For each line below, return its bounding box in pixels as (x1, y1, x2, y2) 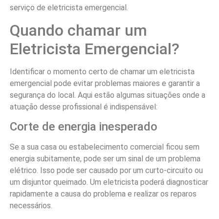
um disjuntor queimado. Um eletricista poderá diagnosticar (10, 177, 208, 187)
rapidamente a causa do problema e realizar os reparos (10, 189, 197, 198)
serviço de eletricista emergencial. (10, 3, 128, 13)
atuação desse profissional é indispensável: (10, 102, 157, 111)
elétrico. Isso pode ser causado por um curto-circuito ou (10, 165, 203, 175)
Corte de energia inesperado (10, 119, 157, 133)
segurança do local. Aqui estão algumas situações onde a (10, 90, 205, 100)
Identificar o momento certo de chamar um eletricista (10, 66, 195, 76)
